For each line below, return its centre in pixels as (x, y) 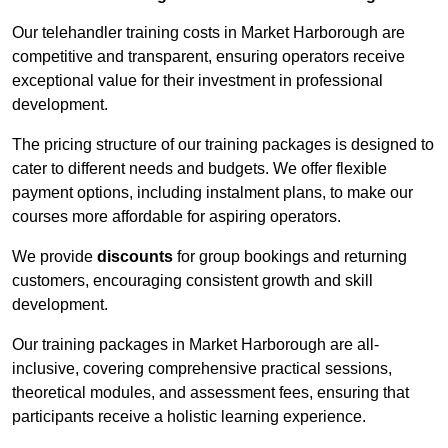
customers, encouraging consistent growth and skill (192, 281)
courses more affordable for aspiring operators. (176, 217)
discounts (135, 257)
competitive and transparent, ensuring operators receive (208, 57)
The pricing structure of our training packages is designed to (223, 145)
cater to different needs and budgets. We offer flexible (199, 169)
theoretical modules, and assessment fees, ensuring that (210, 393)
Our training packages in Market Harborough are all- (195, 345)
